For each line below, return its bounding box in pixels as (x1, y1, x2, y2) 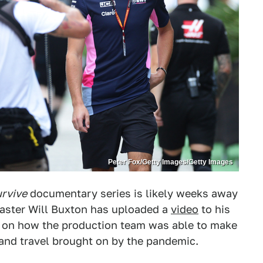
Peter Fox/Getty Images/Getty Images (108, 158, 233, 166)
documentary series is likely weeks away (27, 187, 238, 200)
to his (198, 203, 230, 215)
